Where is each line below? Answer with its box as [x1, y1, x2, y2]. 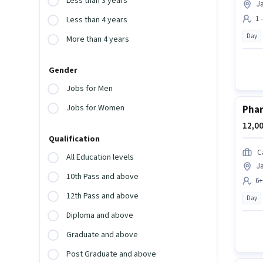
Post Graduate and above [66, 248, 157, 261]
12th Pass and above [66, 190, 139, 203]
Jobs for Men [66, 83, 113, 95]
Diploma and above [66, 210, 134, 222]
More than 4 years [66, 33, 130, 46]
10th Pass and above [66, 171, 139, 183]
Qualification [49, 133, 100, 146]
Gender [49, 65, 78, 77]
